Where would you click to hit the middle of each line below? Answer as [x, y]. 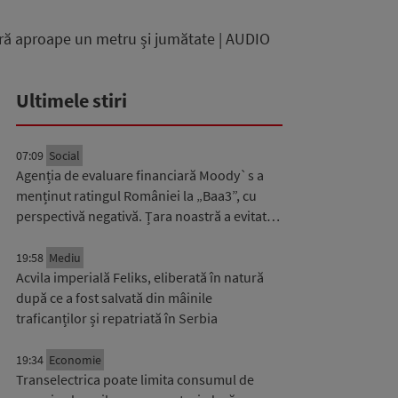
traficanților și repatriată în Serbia [117, 318]
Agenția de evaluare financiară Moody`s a [140, 175]
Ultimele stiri [72, 100]
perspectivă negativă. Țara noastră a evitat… [148, 216]
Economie [75, 360]
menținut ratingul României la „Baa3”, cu [136, 195]
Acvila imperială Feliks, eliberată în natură [140, 277]
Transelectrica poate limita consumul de [135, 379]
